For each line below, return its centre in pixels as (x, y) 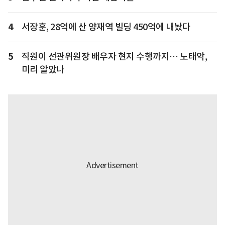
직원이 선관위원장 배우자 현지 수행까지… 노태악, (114, 57)
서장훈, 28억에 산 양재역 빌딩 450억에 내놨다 (106, 27)
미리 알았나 (43, 70)
